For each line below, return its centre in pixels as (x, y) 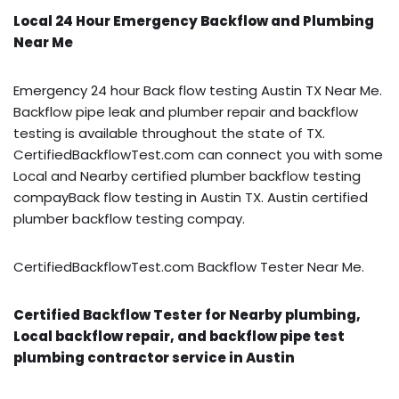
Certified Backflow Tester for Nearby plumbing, (187, 314)
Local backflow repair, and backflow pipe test (179, 336)
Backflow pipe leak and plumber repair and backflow (186, 111)
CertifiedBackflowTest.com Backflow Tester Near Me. (189, 266)
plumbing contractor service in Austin (154, 357)
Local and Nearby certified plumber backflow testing (187, 175)
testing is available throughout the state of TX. (169, 133)
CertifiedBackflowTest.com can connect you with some (198, 154)
